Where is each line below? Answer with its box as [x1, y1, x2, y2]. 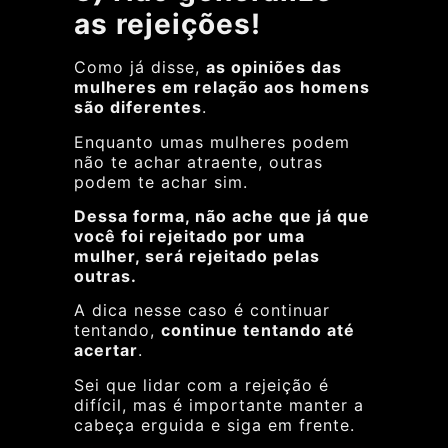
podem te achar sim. [74, 171, 248, 192]
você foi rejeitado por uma [74, 226, 305, 247]
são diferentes [74, 97, 202, 118]
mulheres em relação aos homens [74, 77, 370, 98]
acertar [74, 340, 138, 361]
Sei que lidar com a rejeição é [74, 374, 329, 395]
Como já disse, [74, 57, 206, 78]
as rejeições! [74, 7, 261, 42]
